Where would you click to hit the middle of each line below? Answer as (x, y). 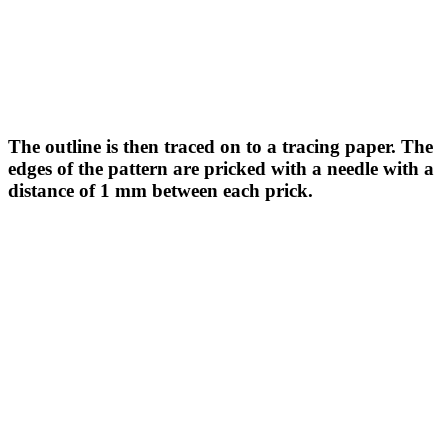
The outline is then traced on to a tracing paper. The (220, 147)
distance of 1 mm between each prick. (160, 191)
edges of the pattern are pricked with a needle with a (221, 169)
